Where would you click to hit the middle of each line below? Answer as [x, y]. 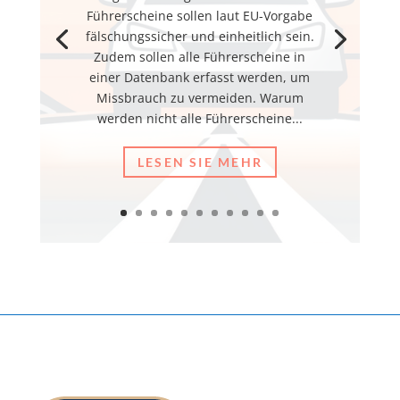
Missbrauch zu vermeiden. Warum [200, 97]
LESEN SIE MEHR [200, 162]
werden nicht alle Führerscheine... [200, 118]
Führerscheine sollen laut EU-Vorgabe [200, 15]
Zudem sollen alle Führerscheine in [200, 56]
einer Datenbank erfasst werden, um [200, 77]
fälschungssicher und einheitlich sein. [200, 36]
